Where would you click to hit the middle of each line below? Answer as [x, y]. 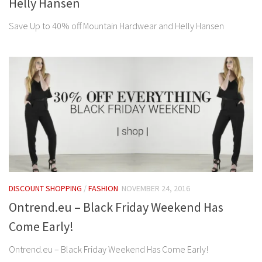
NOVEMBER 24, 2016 [156, 188]
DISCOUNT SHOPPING [45, 188]
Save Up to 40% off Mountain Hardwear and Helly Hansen [116, 25]
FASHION [103, 188]
